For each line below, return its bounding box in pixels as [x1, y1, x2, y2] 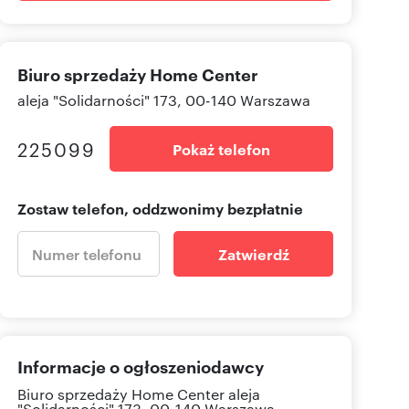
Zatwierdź [217, 244, 289, 265]
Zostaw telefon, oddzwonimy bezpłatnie [17, 198, 303, 219]
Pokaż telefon [173, 139, 270, 160]
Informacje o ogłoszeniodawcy [17, 354, 264, 379]
